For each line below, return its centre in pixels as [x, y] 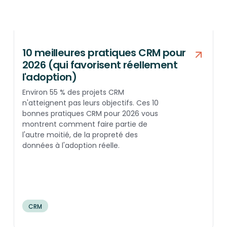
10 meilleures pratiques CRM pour [104, 52]
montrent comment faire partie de [85, 124]
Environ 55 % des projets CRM [73, 92]
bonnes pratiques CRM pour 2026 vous [90, 113]
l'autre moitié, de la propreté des [80, 135]
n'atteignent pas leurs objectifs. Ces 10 [90, 103]
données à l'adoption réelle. [71, 145]
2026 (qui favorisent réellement [100, 65]
